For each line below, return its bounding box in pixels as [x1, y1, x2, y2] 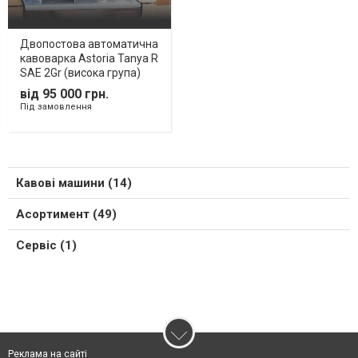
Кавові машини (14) [16, 176, 132, 191]
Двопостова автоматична [20, 37, 158, 50]
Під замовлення [20, 101, 92, 112]
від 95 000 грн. [20, 86, 109, 101]
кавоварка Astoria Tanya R [20, 51, 158, 65]
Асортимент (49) [16, 207, 117, 222]
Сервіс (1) [16, 238, 77, 253]
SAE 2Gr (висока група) [20, 66, 141, 79]
